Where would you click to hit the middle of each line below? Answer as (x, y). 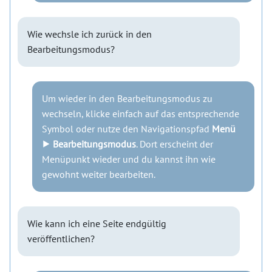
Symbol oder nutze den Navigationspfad (127, 129)
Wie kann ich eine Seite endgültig (97, 224)
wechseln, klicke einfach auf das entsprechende (141, 114)
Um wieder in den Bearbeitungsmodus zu (127, 99)
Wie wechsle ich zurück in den (90, 34)
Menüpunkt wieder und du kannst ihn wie (129, 159)
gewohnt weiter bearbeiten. (99, 175)
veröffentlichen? (61, 239)
